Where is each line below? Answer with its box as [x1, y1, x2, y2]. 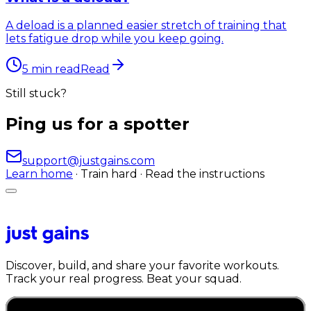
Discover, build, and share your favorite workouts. [6, 258, 279, 272]
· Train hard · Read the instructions [76, 167, 264, 180]
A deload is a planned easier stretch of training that [6, 18, 287, 32]
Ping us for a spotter [6, 113, 190, 134]
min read [28, 62, 81, 76]
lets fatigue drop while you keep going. [6, 31, 224, 45]
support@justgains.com [22, 153, 155, 167]
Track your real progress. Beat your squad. [6, 271, 242, 285]
